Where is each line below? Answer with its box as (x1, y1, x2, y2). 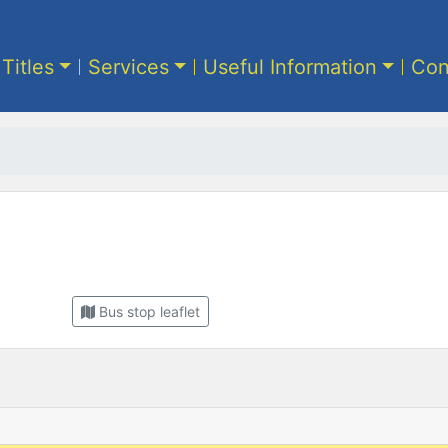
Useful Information (203, 54, 378, 79)
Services (88, 54, 170, 79)
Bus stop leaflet (99, 302, 200, 320)
